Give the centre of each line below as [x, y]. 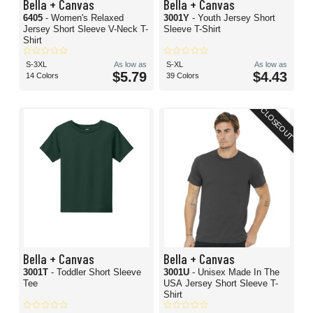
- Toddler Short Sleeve [96, 272]
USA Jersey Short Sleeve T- [221, 284]
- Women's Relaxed [85, 18]
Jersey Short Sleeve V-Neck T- [86, 29]
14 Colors [42, 76]
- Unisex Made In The [236, 272]
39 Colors [183, 76]
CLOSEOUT [277, 124]
